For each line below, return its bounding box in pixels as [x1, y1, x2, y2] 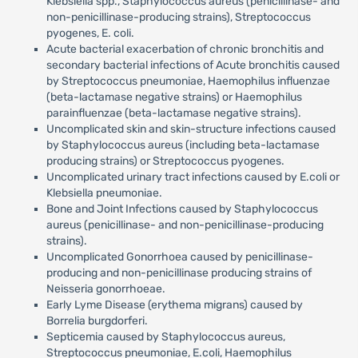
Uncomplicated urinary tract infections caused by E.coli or [46, 170, 340, 184]
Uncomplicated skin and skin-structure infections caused [46, 122, 336, 136]
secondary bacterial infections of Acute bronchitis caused [46, 58, 340, 72]
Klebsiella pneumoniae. [46, 186, 162, 200]
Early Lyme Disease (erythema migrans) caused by [46, 298, 303, 312]
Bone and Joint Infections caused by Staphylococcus [46, 202, 318, 216]
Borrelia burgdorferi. [46, 314, 148, 328]
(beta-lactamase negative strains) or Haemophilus [46, 90, 302, 104]
